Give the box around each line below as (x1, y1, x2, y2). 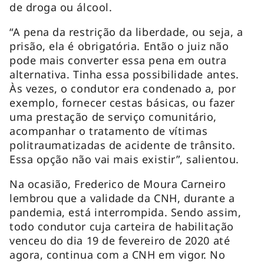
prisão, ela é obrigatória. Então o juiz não (9, 38, 229, 53)
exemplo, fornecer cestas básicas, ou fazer (9, 95, 235, 110)
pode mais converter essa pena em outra (9, 52, 227, 67)
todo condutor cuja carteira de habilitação (9, 219, 234, 233)
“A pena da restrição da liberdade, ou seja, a (9, 24, 243, 39)
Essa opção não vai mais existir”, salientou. (9, 151, 239, 166)
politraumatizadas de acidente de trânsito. (9, 137, 236, 152)
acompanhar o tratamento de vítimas (9, 123, 208, 138)
